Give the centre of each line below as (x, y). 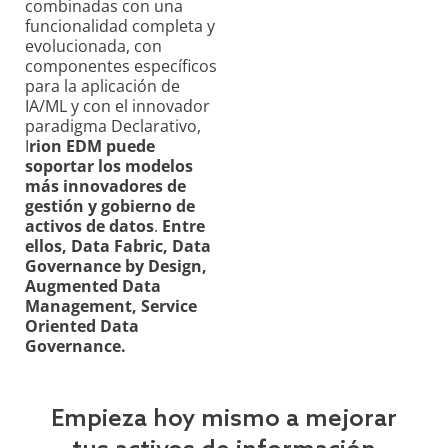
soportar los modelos (109, 166)
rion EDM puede (92, 146)
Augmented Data (93, 286)
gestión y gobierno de (110, 206)
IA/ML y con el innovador (117, 106)
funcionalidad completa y (120, 26)
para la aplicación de (102, 86)
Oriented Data (82, 326)
